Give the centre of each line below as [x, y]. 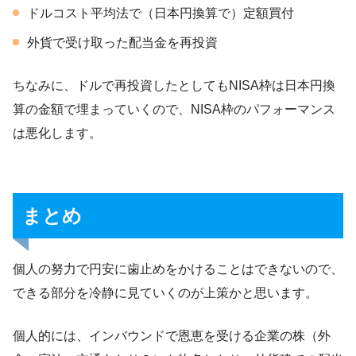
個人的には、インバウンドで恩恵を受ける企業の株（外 [172, 336]
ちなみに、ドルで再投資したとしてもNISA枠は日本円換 [174, 86]
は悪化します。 [57, 133]
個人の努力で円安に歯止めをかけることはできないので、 [178, 269]
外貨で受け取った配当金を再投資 [122, 43]
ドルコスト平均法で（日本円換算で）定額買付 [161, 14]
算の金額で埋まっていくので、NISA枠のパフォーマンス [174, 110]
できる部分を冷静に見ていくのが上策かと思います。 [165, 293]
